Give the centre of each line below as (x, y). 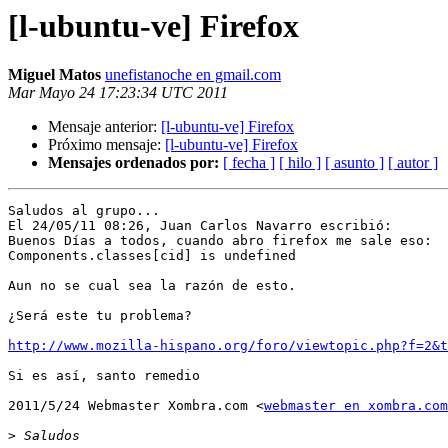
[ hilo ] (300, 163)
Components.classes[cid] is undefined (152, 256)
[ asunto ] (354, 163)
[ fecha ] (249, 163)
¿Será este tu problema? (100, 316)
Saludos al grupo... (84, 211)
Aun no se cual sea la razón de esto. (152, 286)
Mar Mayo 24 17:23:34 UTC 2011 (118, 93)
